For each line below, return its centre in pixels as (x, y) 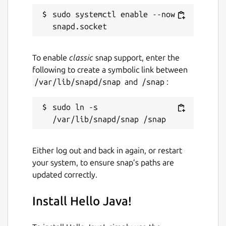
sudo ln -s (75, 107)
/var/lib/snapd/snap (77, 81)
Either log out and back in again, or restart (107, 150)
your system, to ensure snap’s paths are (103, 162)
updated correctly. (65, 174)
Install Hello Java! (82, 201)
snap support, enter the (136, 57)
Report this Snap (62, 18)
